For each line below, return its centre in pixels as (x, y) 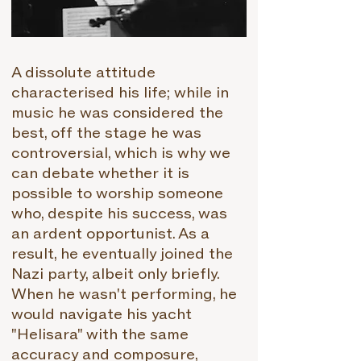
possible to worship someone (117, 194)
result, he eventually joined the (122, 254)
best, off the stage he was (106, 133)
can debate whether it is (100, 174)
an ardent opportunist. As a (110, 234)
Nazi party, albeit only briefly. (115, 274)
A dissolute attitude (83, 73)
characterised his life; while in (120, 93)
